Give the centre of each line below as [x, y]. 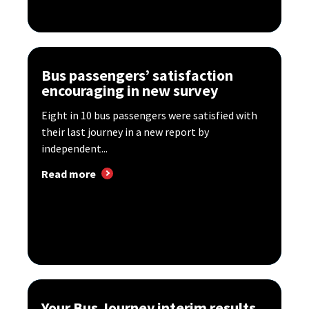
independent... [74, 148]
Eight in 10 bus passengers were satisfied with [149, 115]
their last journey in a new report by [125, 131]
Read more [69, 173]
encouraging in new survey [130, 90]
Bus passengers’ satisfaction [137, 75]
